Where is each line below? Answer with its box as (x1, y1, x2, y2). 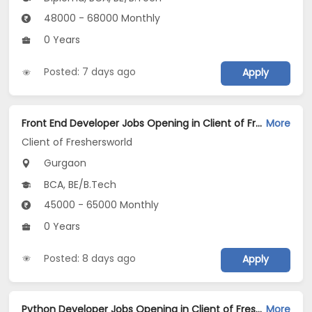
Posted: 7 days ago (44, 65, 136, 79)
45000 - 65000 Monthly (41, 198, 159, 212)
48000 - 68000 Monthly (41, 11, 161, 26)
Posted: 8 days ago (44, 251, 136, 265)
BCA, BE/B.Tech (41, 178, 117, 192)
